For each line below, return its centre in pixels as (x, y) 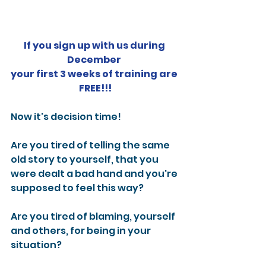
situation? (36, 245)
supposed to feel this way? (77, 188)
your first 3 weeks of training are (95, 74)
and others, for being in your (82, 231)
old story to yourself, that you (85, 160)
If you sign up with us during (95, 46)
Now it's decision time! (66, 117)
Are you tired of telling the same (91, 145)
